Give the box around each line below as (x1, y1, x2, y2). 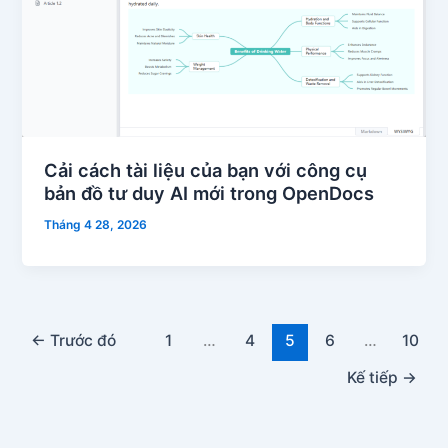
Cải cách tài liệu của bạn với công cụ (44, 159, 368, 182)
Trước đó (46, 331, 117, 351)
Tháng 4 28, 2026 (44, 217, 148, 233)
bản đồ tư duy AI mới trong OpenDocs (44, 182, 375, 205)
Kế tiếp (346, 367, 402, 387)
